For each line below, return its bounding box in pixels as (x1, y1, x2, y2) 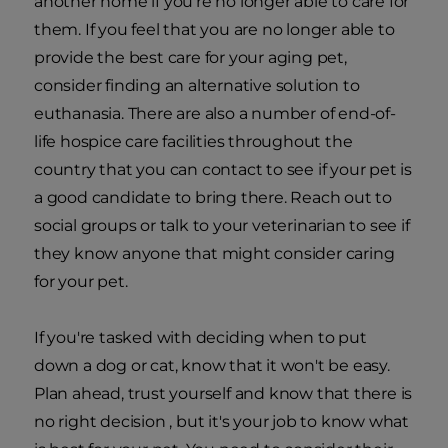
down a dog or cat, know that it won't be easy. (34, 356, 390, 376)
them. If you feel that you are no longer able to (34, 20, 395, 40)
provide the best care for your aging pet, (34, 48, 347, 68)
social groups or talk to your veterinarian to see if (34, 216, 410, 236)
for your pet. (34, 272, 128, 292)
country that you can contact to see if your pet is (34, 160, 412, 180)
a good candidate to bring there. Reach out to (34, 188, 392, 208)
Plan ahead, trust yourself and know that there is (34, 384, 413, 404)
